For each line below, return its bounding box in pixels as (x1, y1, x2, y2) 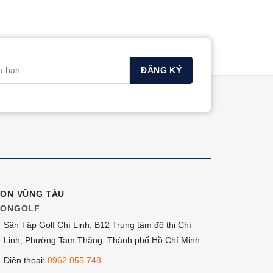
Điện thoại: (4, 255, 48, 266)
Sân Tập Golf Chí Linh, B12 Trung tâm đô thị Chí (4, 219, 191, 230)
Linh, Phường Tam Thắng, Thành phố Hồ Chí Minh (4, 235, 200, 245)
